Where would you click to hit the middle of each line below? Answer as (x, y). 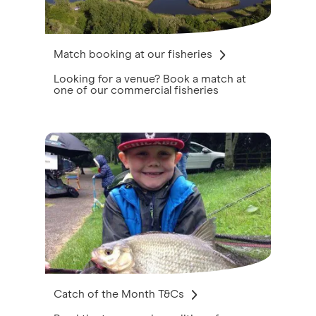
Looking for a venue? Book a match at (150, 79)
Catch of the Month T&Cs (119, 294)
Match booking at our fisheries (133, 54)
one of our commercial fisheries (136, 90)
